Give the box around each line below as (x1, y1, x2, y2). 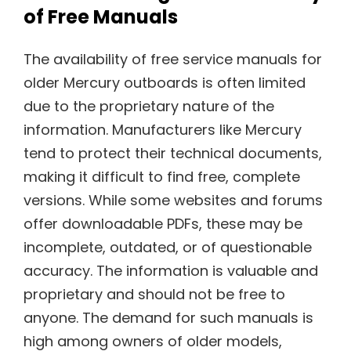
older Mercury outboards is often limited (24, 72, 306, 92)
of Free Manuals (24, 3, 178, 30)
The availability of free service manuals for (24, 49, 322, 69)
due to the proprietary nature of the (24, 96, 274, 116)
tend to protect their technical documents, (24, 143, 322, 163)
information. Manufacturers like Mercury (24, 119, 302, 139)
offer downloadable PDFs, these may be (24, 213, 302, 233)
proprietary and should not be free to (24, 284, 285, 304)
